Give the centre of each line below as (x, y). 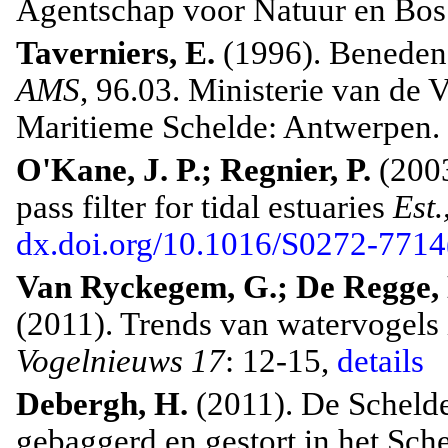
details (380, 361)
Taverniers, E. (115, 53)
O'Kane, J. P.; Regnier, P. (193, 170)
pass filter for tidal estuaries (204, 207)
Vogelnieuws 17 (120, 361)
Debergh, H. (102, 404)
